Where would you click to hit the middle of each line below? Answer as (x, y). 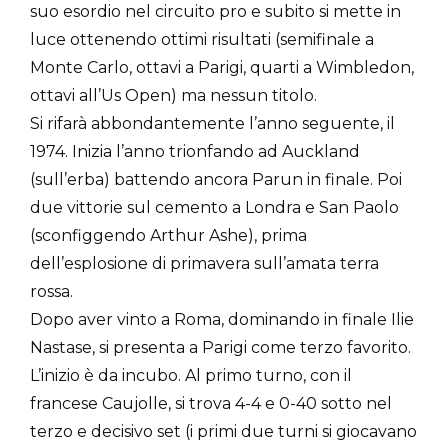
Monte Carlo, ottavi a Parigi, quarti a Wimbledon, (222, 67)
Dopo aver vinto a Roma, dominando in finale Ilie (222, 319)
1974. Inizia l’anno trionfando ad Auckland (195, 151)
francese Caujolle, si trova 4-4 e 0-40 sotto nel (211, 403)
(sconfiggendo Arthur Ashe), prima (168, 235)
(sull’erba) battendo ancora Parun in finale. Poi (216, 179)
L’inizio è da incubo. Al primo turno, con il (191, 375)
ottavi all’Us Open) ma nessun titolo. (173, 95)
